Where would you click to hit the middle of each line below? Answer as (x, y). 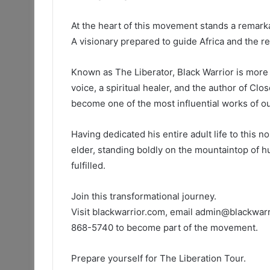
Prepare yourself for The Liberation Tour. (159, 259)
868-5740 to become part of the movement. (165, 228)
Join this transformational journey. (144, 196)
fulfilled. (88, 166)
